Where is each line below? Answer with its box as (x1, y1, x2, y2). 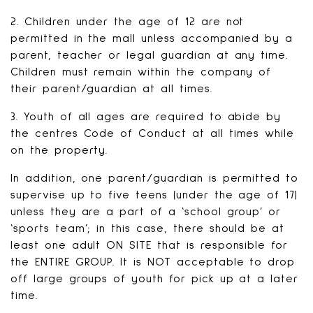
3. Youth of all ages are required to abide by (10, 111, 282, 122)
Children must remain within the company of (10, 66, 272, 78)
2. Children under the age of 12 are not (10, 16, 245, 27)
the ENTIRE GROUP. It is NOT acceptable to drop (10, 256, 296, 268)
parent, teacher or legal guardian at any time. (10, 50, 289, 61)
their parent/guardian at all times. (10, 83, 212, 94)
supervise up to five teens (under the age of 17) (10, 189, 298, 201)
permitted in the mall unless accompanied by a (10, 33, 293, 44)
